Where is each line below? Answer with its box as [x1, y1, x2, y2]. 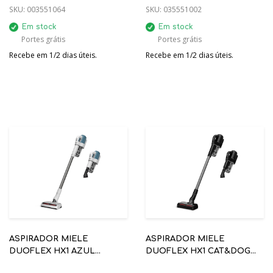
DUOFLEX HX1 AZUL [9, 247, 95, 255]
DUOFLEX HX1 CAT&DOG [146, 247, 250, 255]
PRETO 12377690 [146, 259, 211, 268]
